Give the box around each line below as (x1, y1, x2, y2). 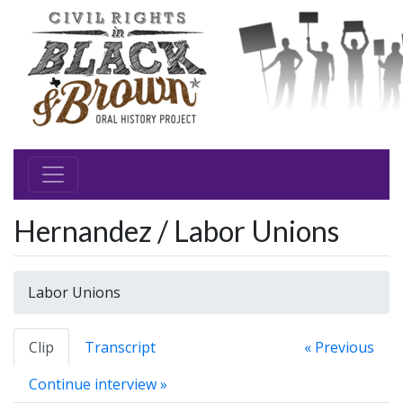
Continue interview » (29, 374, 167, 394)
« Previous (304, 337, 374, 357)
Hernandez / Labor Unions (13, 213, 339, 248)
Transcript (85, 337, 156, 357)
